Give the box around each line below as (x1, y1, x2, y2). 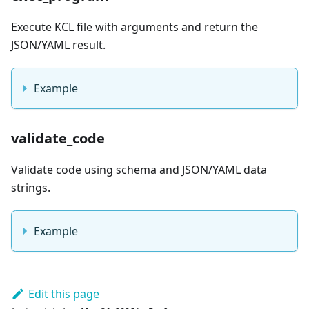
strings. (11, 179, 50, 195)
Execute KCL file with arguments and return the (11, 19, 258, 34)
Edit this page (28, 286, 99, 301)
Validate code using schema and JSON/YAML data (11, 161, 267, 177)
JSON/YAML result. (11, 37, 106, 52)
